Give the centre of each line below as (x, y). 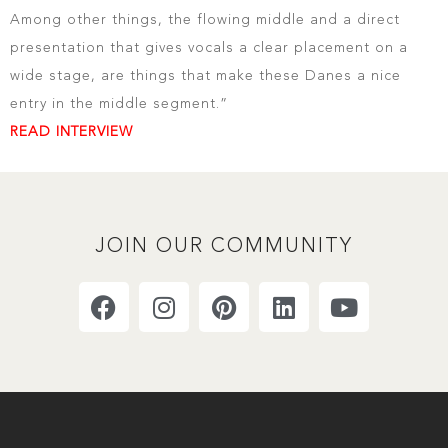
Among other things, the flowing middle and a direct (205, 20)
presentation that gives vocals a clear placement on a (209, 48)
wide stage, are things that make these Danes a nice (205, 76)
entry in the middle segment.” (119, 104)
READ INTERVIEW (71, 132)
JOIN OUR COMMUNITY (224, 247)
